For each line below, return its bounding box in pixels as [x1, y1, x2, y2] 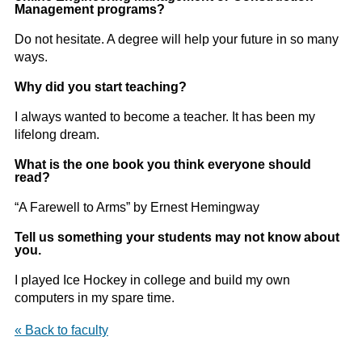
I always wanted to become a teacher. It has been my [14, 110, 315, 124]
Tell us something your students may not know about [14, 230, 339, 245]
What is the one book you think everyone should [14, 158, 311, 172]
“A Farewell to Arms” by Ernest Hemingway [14, 200, 259, 215]
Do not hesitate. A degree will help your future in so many [14, 32, 339, 47]
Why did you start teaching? [14, 80, 187, 95]
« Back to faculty [14, 323, 108, 338]
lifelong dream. [14, 128, 99, 142]
